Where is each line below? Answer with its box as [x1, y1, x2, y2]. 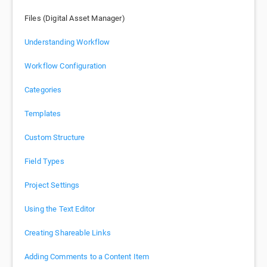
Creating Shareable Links [24, 228, 111, 238]
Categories [24, 85, 62, 95]
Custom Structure [24, 133, 85, 142]
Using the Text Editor [24, 204, 95, 214]
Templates [24, 109, 61, 119]
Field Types [24, 157, 64, 166]
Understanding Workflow [24, 38, 110, 47]
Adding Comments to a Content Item [24, 252, 150, 262]
